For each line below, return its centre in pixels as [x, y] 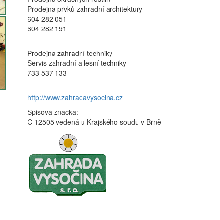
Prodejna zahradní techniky [70, 53]
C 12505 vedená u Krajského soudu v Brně [94, 122]
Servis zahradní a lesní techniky [77, 63]
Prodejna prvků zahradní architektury [85, 9]
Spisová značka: [53, 112]
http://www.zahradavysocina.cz [75, 97]
